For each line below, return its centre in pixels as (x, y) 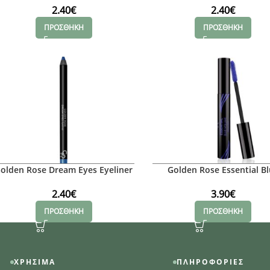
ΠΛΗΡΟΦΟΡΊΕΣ (211, 262)
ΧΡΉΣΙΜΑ (35, 262)
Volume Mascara (223, 181)
